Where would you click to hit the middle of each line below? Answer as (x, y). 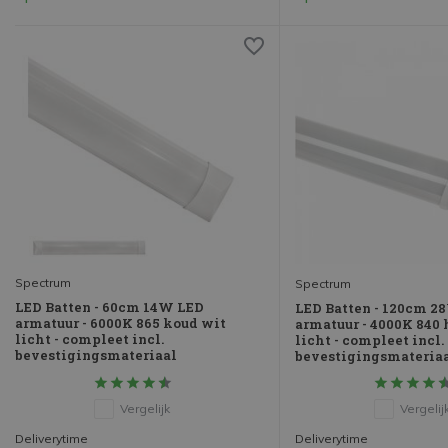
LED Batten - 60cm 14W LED (109, 307)
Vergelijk (144, 409)
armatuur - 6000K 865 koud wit (120, 323)
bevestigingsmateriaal (96, 355)
